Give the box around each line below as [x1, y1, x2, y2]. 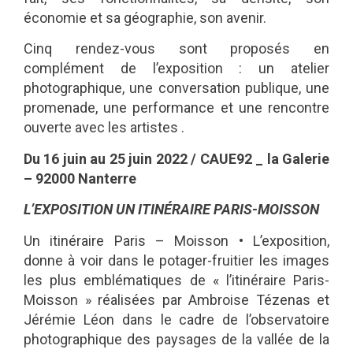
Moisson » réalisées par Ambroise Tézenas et [24, 291, 329, 308]
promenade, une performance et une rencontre [24, 99, 329, 117]
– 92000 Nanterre [24, 169, 136, 187]
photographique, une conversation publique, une [24, 80, 329, 97]
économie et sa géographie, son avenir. [24, 9, 266, 26]
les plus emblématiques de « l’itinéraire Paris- [24, 271, 329, 288]
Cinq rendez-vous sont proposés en [24, 40, 329, 58]
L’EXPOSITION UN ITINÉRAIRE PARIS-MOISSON [24, 201, 319, 218]
